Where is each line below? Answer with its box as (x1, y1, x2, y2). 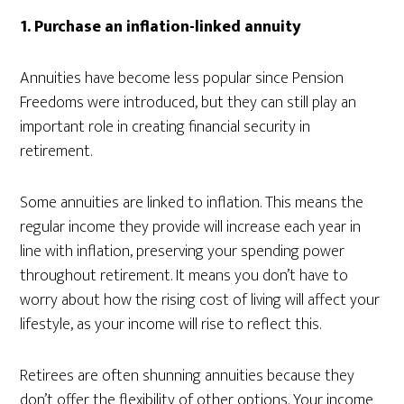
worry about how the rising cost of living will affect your (20, 287, 381, 314)
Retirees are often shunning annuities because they (20, 363, 355, 390)
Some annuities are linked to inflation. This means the (20, 189, 364, 216)
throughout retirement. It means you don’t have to (20, 262, 349, 289)
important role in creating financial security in (20, 114, 311, 141)
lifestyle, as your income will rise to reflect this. (20, 311, 322, 338)
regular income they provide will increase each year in (20, 214, 362, 241)
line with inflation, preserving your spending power (20, 238, 345, 265)
